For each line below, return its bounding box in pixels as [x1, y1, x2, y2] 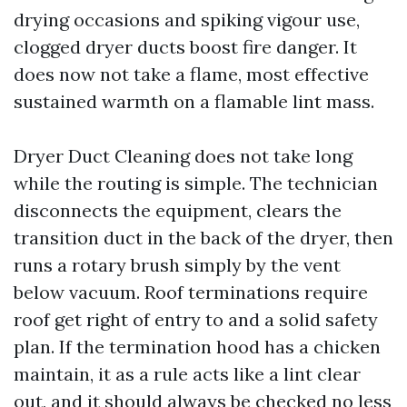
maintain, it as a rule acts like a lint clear [14, 362, 361, 385]
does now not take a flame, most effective [14, 63, 369, 85]
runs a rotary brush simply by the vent [14, 253, 341, 276]
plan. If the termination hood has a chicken [14, 335, 381, 358]
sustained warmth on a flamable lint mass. [14, 90, 374, 113]
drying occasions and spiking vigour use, [14, 8, 360, 31]
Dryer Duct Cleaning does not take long [14, 144, 352, 167]
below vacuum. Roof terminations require [14, 281, 368, 303]
